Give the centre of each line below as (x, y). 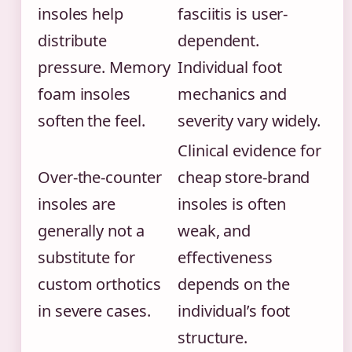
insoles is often (232, 204)
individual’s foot (234, 311)
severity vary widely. (249, 121)
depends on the (234, 284)
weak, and (214, 231)
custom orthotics (99, 284)
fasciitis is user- (233, 14)
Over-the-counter (100, 178)
